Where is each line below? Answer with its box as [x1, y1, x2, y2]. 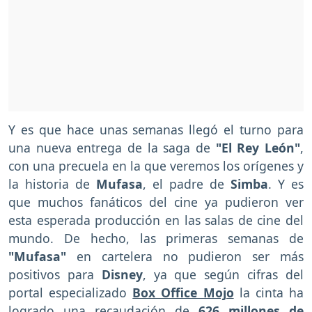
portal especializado [8, 284, 133, 302]
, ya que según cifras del [142, 266, 304, 283]
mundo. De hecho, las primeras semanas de [8, 230, 304, 247]
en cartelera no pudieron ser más [66, 248, 304, 265]
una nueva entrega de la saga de [8, 139, 210, 157]
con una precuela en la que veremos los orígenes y [8, 157, 304, 175]
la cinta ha [233, 284, 304, 302]
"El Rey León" [210, 139, 300, 157]
